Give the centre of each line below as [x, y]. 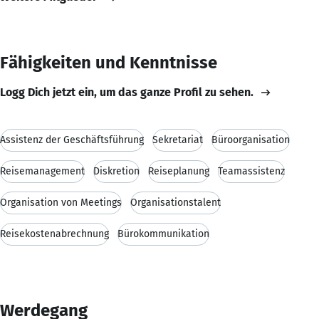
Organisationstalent [176, 202]
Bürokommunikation [163, 234]
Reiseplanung [179, 171]
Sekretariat [178, 140]
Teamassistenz [251, 171]
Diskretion [116, 171]
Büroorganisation [251, 140]
